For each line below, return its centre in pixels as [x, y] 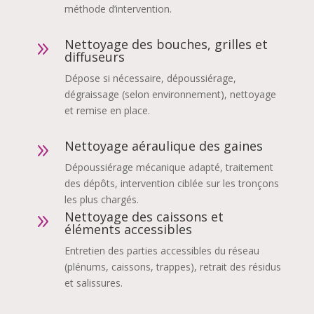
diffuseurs [94, 56]
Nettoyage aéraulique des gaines [163, 145]
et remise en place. [107, 110]
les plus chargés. [101, 199]
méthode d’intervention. [118, 8]
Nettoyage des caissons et [144, 216]
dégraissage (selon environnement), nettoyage [170, 94]
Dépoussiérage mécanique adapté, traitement [169, 167]
